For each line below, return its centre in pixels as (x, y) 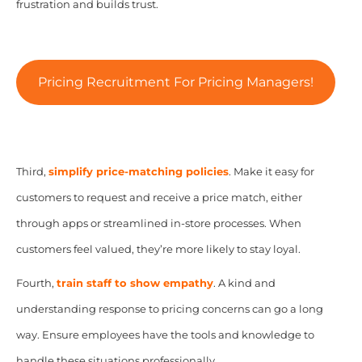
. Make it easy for (271, 172)
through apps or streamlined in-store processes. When (158, 224)
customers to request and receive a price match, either (159, 198)
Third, (32, 172)
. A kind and (244, 284)
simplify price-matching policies (138, 172)
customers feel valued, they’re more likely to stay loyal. (158, 250)
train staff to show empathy (135, 284)
